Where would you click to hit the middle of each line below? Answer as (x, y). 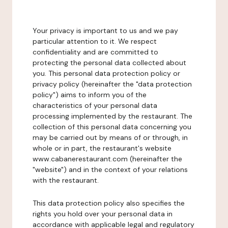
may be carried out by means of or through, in (110, 137)
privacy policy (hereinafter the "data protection (112, 84)
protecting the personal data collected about (109, 63)
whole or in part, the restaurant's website (102, 148)
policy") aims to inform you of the (90, 95)
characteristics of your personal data (95, 105)
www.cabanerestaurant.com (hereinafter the (107, 159)
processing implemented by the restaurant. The (112, 116)
